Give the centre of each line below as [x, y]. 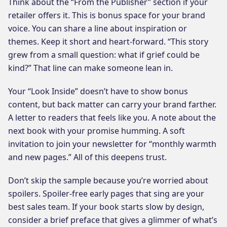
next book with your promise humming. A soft [97, 130]
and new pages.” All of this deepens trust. [87, 157]
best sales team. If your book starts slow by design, [106, 206]
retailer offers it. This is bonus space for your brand [107, 15]
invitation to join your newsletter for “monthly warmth [112, 144]
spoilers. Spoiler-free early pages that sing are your [106, 193]
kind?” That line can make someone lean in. [90, 68]
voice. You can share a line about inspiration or [98, 28]
